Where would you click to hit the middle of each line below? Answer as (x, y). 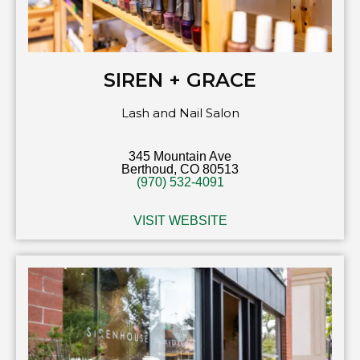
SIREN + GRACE (180, 80)
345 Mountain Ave (180, 157)
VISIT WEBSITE (180, 221)
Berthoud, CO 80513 (180, 170)
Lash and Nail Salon (180, 113)
